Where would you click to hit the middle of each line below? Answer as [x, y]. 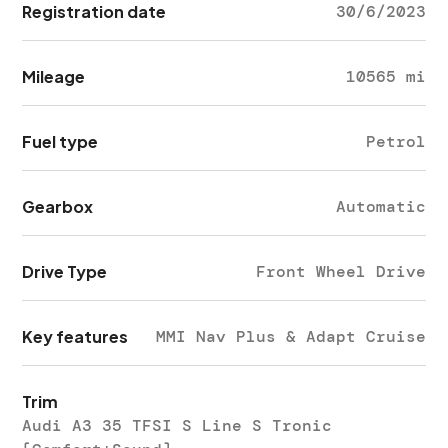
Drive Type [65, 271]
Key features [75, 336]
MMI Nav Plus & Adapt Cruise [290, 336]
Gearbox [58, 206]
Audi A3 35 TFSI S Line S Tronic [177, 425]
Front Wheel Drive [340, 271]
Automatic [380, 206]
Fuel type [60, 141]
